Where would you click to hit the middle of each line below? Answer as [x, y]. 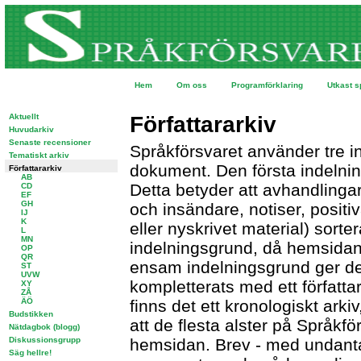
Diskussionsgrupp [45, 340]
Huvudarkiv [31, 129]
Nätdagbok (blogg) [44, 327]
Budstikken [31, 314]
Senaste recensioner [50, 142]
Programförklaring [267, 85]
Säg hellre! [30, 353]
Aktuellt [24, 116]
